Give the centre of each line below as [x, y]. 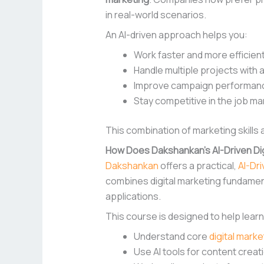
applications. [133, 197]
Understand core [171, 237]
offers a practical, [198, 166]
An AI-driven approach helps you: [176, 35]
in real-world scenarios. [156, 15]
